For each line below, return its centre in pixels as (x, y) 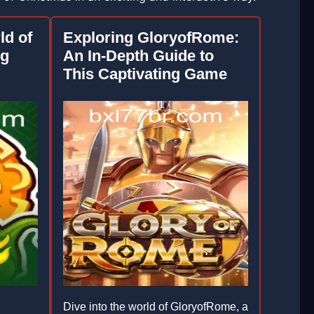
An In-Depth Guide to (138, 56)
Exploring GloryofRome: (151, 37)
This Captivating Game (145, 74)
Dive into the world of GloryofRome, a (155, 307)
